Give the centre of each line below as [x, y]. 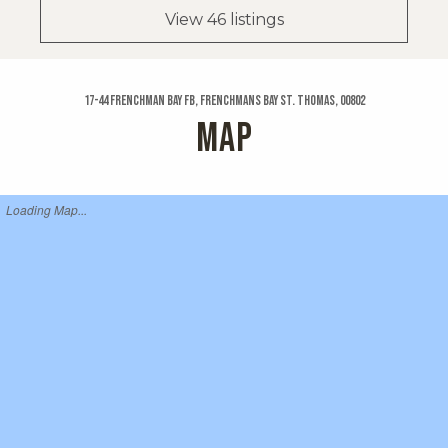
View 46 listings [224, 20]
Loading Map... [46, 210]
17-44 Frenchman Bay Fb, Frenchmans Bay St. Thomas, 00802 [224, 101]
